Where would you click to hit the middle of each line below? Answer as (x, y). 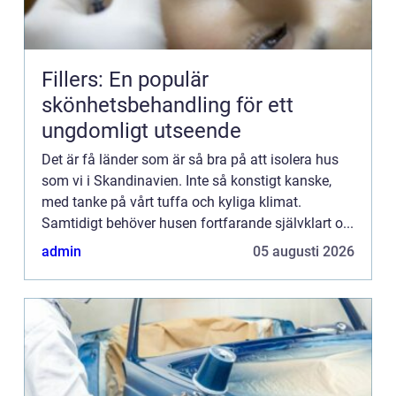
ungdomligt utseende (141, 131)
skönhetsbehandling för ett (168, 106)
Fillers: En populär (125, 80)
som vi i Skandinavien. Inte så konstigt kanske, (187, 181)
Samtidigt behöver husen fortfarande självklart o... (198, 224)
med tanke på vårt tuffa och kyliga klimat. (171, 202)
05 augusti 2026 (304, 252)
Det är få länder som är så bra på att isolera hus (190, 160)
